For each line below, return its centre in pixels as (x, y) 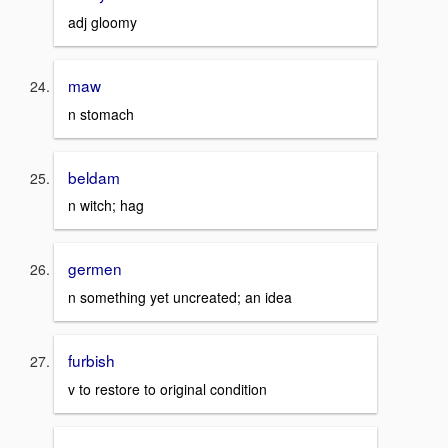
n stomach (101, 113)
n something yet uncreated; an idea (180, 296)
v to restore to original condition (167, 388)
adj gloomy (102, 21)
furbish (91, 359)
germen (95, 268)
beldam (94, 176)
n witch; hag (106, 205)
